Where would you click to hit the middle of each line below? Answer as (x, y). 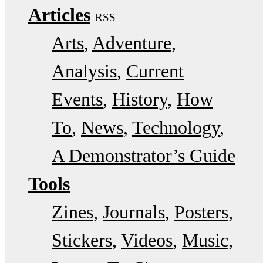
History (140, 99)
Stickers (82, 240)
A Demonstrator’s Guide (144, 155)
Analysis (84, 71)
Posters (201, 212)
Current (155, 71)
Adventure (132, 43)
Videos (147, 240)
